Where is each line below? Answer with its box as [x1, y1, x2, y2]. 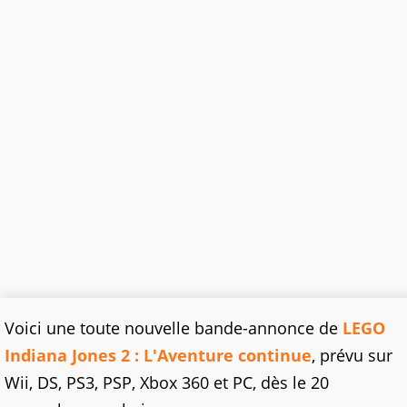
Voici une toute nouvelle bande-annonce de [5, 317, 342, 340]
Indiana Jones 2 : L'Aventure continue [5, 344, 312, 367]
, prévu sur [312, 344, 392, 367]
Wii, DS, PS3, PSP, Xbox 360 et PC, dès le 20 [5, 372, 329, 394]
